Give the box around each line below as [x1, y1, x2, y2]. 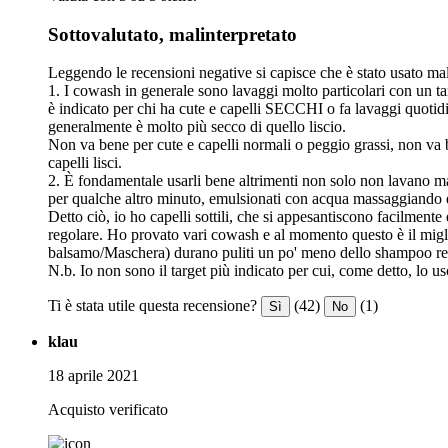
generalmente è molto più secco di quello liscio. [48, 118, 346, 136]
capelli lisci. [48, 154, 122, 172]
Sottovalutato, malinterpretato [48, 23, 297, 45]
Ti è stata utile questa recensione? [48, 297, 257, 315]
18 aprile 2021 [48, 367, 139, 385]
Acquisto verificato [48, 401, 168, 419]
